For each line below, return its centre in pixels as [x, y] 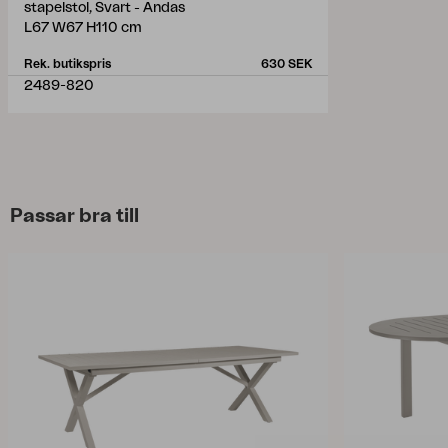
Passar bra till [74, 216]
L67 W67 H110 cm [83, 28]
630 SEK [286, 64]
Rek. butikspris [67, 64]
